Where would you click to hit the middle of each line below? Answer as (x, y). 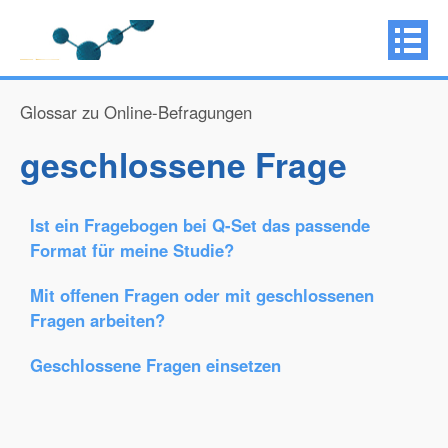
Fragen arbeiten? (97, 320)
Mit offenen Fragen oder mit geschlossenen (202, 295)
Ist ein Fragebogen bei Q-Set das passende (200, 225)
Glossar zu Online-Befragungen (136, 112)
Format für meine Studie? (132, 250)
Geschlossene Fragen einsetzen (155, 365)
